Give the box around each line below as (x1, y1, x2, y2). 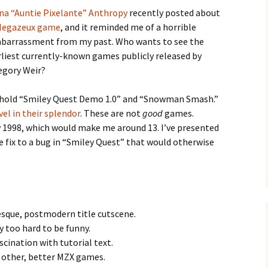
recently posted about (127, 7, 220, 19)
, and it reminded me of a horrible (60, 21, 196, 33)
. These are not (80, 107, 142, 119)
